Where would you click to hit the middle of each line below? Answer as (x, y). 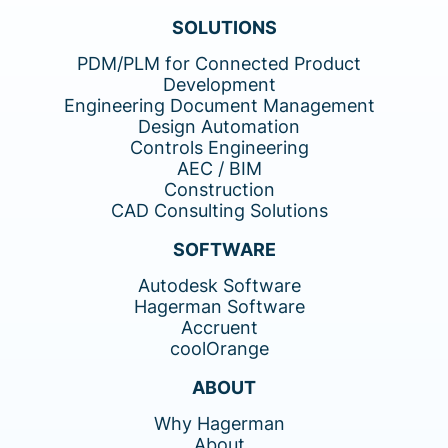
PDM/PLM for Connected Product (219, 63)
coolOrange (219, 348)
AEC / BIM (219, 168)
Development (219, 84)
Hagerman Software (219, 306)
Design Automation (219, 126)
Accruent (219, 327)
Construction (219, 189)
